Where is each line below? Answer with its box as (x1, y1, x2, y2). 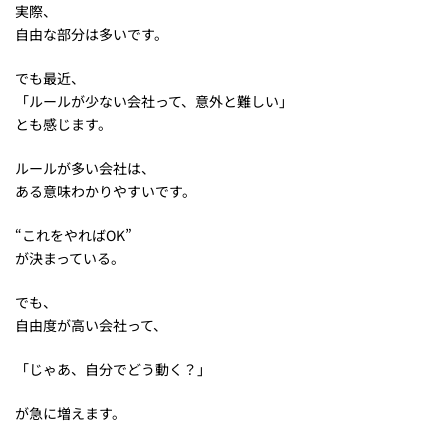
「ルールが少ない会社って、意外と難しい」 (15, 91, 293, 112)
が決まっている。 (15, 248, 125, 269)
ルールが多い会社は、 (15, 158, 155, 179)
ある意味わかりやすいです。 (15, 181, 196, 202)
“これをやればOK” (15, 225, 132, 246)
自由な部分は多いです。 (15, 24, 168, 45)
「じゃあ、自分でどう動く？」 (15, 359, 211, 380)
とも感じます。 (15, 114, 112, 135)
